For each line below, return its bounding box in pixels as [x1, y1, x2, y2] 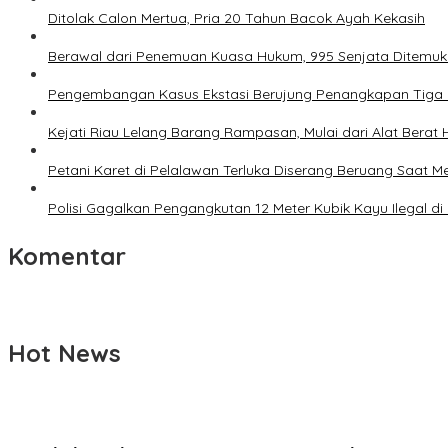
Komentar [8, 241, 126, 272]
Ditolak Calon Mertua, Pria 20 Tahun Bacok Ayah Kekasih [48, 9, 425, 28]
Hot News [8, 338, 121, 369]
